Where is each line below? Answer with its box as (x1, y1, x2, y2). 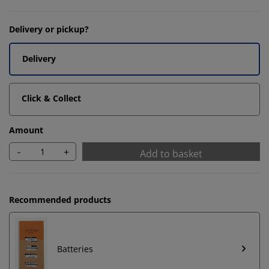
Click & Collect (22, 92, 81, 104)
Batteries (57, 243, 93, 255)
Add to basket (140, 147, 202, 160)
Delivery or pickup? (9, 23, 89, 35)
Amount (9, 124, 43, 136)
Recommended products (9, 194, 111, 205)
